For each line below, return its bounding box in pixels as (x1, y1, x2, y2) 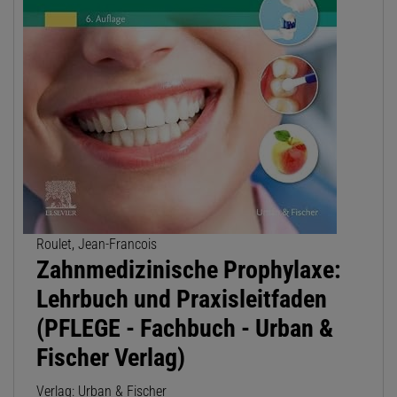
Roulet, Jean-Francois (36, 236, 157, 253)
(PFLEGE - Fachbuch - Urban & (36, 314, 333, 344)
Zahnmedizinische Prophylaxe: (36, 255, 341, 285)
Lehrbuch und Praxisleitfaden (36, 284, 327, 315)
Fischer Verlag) (36, 343, 185, 373)
